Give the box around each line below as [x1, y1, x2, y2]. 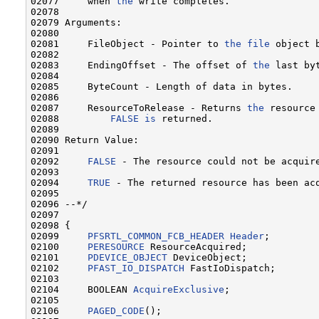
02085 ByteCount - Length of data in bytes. [31, 80, 293, 92]
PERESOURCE [88, 241, 145, 252]
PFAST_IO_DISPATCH [88, 262, 184, 273]
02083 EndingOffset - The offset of [31, 59, 253, 70]
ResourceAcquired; [145, 241, 247, 252]
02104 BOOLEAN [31, 283, 133, 295]
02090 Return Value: [31, 134, 139, 145]
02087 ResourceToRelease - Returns [31, 102, 247, 113]
